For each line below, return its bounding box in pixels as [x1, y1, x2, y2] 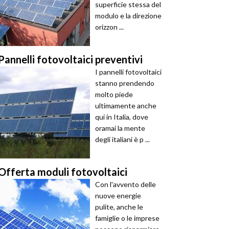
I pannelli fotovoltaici [95, 67, 162, 76]
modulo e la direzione [95, 11, 162, 20]
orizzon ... [95, 22, 124, 31]
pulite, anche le [95, 202, 143, 211]
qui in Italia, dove [95, 112, 148, 121]
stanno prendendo [95, 79, 154, 87]
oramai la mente [95, 124, 145, 132]
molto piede [95, 90, 133, 99]
